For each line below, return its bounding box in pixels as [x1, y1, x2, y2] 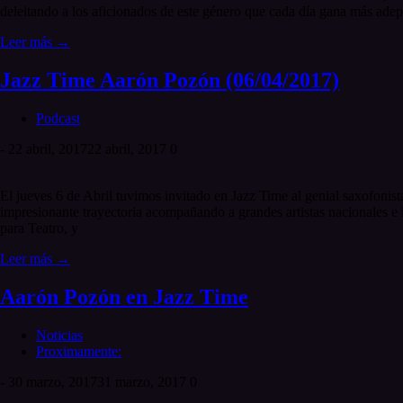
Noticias [36, 327, 83, 343]
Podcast [36, 111, 80, 127]
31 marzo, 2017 [97, 373, 186, 390]
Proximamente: [36, 343, 121, 359]
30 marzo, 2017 [8, 373, 97, 390]
